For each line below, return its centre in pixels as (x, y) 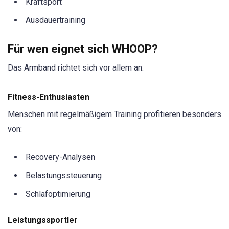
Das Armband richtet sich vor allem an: (76, 67)
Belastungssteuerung (64, 176)
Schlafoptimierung (58, 194)
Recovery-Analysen (60, 157)
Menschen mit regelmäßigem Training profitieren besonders (114, 114)
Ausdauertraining (55, 20)
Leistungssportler (43, 220)
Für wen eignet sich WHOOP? (83, 48)
